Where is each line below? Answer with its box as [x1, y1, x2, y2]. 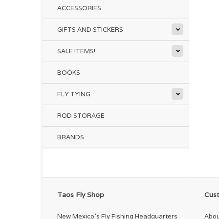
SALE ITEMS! [57, 47, 95, 55]
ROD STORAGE [57, 111, 105, 120]
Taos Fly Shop [57, 190, 104, 199]
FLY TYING [57, 90, 90, 98]
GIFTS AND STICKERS [57, 25, 123, 34]
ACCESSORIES [57, 4, 101, 12]
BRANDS [57, 133, 84, 141]
